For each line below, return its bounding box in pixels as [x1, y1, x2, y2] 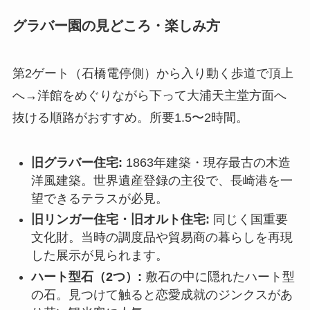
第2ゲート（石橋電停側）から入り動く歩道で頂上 [12, 66, 293, 81]
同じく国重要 [209, 212, 288, 227]
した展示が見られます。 [30, 248, 168, 263]
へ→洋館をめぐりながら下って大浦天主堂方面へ [12, 89, 286, 103]
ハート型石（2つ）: [30, 269, 142, 284]
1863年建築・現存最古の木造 [122, 155, 291, 170]
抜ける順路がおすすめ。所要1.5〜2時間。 [12, 111, 248, 125]
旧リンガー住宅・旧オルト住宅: [30, 212, 210, 227]
